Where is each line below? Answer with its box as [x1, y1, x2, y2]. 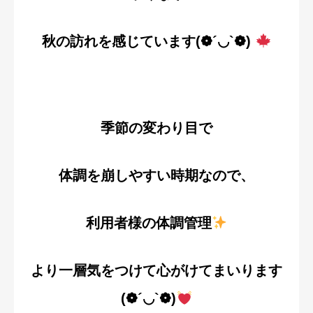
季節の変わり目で [101, 119, 212, 136]
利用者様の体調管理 [85, 214, 212, 231]
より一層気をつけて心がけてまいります [31, 262, 282, 278]
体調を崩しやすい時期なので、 [59, 167, 254, 183]
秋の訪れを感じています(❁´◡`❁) [42, 33, 256, 49]
